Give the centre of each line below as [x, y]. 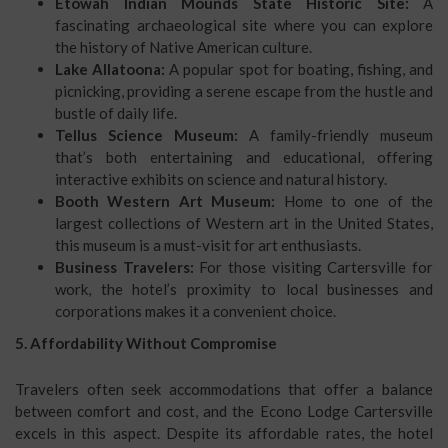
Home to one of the [354, 201]
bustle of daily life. [116, 113]
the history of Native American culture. [183, 47]
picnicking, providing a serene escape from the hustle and [244, 91]
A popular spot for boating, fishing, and [299, 69]
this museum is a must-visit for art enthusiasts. [208, 245]
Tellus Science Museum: [146, 135]
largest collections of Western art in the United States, [244, 223]
